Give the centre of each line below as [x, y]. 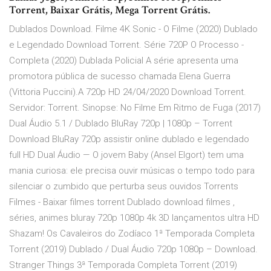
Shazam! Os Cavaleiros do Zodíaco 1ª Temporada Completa [132, 234]
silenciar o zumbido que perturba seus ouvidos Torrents [124, 187]
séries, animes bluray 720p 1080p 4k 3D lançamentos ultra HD [134, 218]
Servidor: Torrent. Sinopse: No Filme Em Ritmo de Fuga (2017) [135, 108]
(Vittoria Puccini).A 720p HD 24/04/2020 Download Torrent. [128, 92]
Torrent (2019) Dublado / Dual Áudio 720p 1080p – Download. [133, 250]
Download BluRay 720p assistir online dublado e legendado [129, 139]
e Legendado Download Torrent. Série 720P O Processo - [126, 45]
